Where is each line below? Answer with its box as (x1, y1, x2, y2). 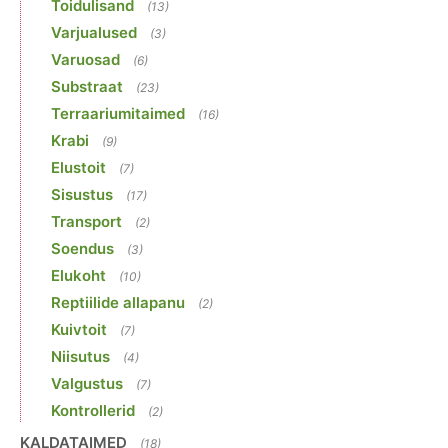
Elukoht (51, 266, 106, 286)
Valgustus (51, 374, 123, 394)
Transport (51, 212, 122, 232)
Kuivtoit (51, 320, 107, 340)
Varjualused (51, 23, 137, 43)
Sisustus (51, 185, 113, 205)
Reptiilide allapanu (51, 293, 185, 313)
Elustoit (51, 158, 106, 178)
